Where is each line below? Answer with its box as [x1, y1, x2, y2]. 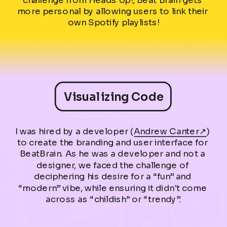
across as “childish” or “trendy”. [46, 194, 181, 205]
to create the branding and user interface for [17, 137, 208, 148]
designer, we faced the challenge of [36, 160, 188, 170]
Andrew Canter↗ [133, 125, 206, 136]
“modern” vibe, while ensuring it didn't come [18, 182, 207, 193]
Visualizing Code [64, 89, 165, 104]
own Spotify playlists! [67, 17, 160, 28]
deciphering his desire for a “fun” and [33, 171, 192, 182]
